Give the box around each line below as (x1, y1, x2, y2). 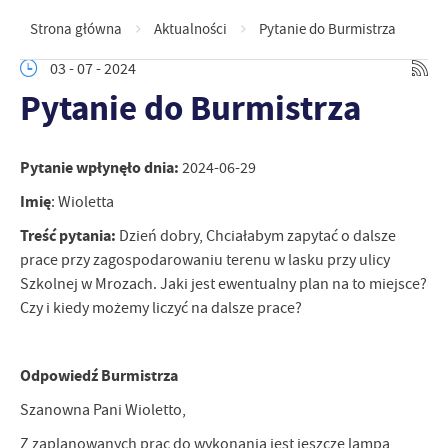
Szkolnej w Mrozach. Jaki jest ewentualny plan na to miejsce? (20, 274, 427, 294)
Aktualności (154, 19, 227, 39)
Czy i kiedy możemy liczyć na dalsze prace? (20, 298, 302, 318)
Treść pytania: (20, 225, 116, 246)
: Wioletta (51, 192, 114, 212)
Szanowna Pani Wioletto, (20, 400, 186, 420)
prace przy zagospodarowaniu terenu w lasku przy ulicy (20, 250, 390, 270)
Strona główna (30, 19, 122, 39)
